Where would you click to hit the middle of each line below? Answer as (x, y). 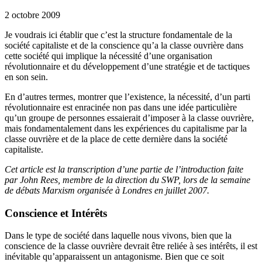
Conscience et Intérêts (56, 213)
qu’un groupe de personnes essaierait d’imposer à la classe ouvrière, (129, 118)
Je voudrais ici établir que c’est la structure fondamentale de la (118, 35)
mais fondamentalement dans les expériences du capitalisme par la (126, 128)
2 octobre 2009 (32, 15)
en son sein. (26, 77)
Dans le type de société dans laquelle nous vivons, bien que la (118, 236)
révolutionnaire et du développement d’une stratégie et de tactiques (127, 66)
